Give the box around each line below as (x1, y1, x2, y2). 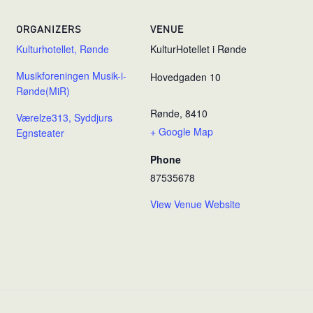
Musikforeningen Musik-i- (16, 68, 126, 82)
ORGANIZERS (16, 24, 82, 35)
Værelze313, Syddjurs (16, 110, 112, 124)
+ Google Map (150, 124, 213, 138)
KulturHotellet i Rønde (150, 41, 247, 56)
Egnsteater (16, 125, 64, 140)
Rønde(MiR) (16, 83, 70, 98)
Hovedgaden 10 (150, 69, 221, 84)
